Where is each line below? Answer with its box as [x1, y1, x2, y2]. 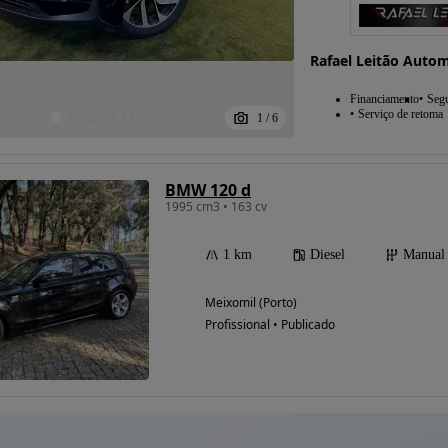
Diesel [310, 247, 345, 263]
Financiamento [349, 92, 419, 107]
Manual [403, 247, 445, 263]
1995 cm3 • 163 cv [165, 198, 267, 216]
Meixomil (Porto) [205, 294, 297, 312]
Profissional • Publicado [205, 316, 335, 334]
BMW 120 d [165, 179, 251, 202]
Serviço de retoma [357, 107, 443, 122]
